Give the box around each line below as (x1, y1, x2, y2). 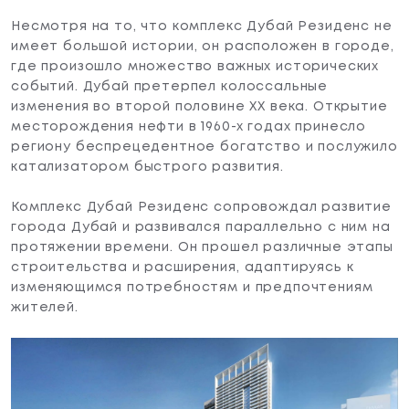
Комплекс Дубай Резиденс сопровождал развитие (11, 201, 392, 213)
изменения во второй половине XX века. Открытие (11, 100, 388, 112)
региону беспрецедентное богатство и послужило (11, 141, 398, 152)
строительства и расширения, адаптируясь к (11, 261, 354, 273)
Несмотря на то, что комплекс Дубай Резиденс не (11, 20, 393, 32)
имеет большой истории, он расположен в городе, (11, 40, 394, 52)
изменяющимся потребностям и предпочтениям (11, 281, 373, 293)
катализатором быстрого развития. (11, 161, 284, 173)
